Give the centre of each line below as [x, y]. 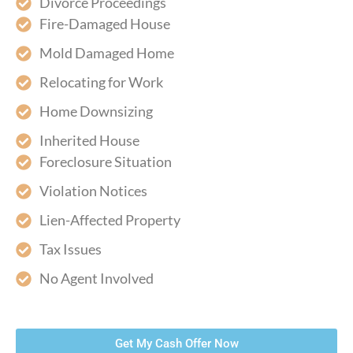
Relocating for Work [101, 82]
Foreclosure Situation [106, 162]
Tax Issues [71, 249]
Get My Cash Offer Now [176, 344]
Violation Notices [93, 191]
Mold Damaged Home [107, 53]
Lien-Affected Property [110, 220]
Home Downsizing [96, 111]
